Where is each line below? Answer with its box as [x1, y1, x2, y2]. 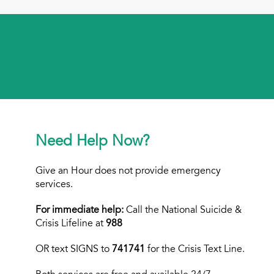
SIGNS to [70, 245, 113, 254]
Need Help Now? [35, 135, 150, 150]
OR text [35, 245, 71, 254]
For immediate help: [35, 206, 124, 215]
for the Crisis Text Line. [145, 245, 245, 254]
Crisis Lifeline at [35, 219, 106, 229]
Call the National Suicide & [124, 206, 242, 215]
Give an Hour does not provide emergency [35, 166, 221, 176]
